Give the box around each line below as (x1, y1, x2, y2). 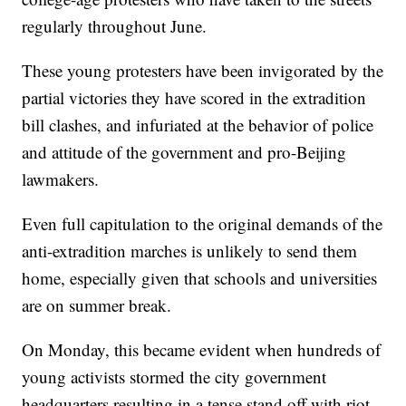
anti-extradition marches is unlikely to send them (22, 239, 358, 262)
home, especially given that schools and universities (22, 266, 378, 289)
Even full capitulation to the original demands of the (22, 212, 383, 235)
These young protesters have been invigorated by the (22, 59, 384, 82)
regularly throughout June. (22, 14, 208, 37)
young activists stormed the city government (22, 365, 327, 388)
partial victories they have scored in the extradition (22, 86, 367, 109)
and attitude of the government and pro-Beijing (22, 140, 347, 163)
